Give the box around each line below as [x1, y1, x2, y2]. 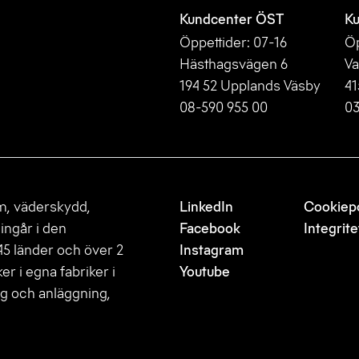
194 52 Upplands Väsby [179, 76, 321, 95]
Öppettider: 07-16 [179, 33, 287, 51]
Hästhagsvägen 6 [179, 54, 288, 73]
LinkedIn [179, 197, 233, 216]
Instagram [179, 240, 244, 259]
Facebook [179, 219, 240, 237]
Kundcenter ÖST [179, 10, 284, 28]
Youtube [179, 262, 230, 280]
